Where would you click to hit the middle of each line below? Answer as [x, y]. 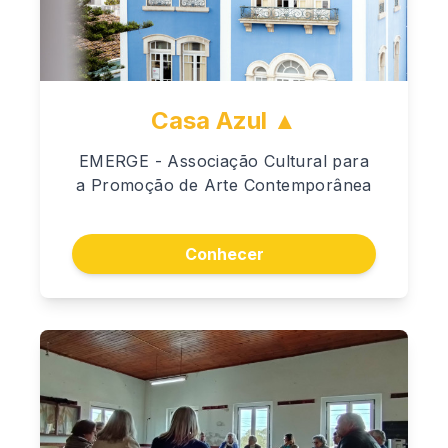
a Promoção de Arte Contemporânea [224, 184]
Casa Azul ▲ [224, 120]
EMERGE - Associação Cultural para [224, 160]
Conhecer [224, 254]
